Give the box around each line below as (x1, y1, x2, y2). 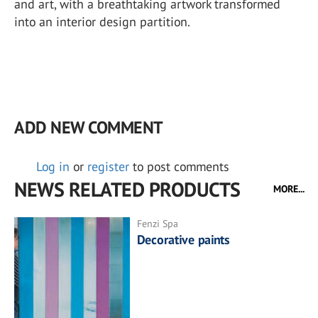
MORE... (273, 182, 305, 195)
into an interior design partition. (14, 13, 190, 30)
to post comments (129, 158, 229, 175)
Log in (36, 158, 70, 175)
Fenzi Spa (137, 216, 179, 230)
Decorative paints (137, 231, 231, 248)
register (87, 158, 129, 175)
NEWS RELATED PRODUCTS (14, 175, 241, 202)
